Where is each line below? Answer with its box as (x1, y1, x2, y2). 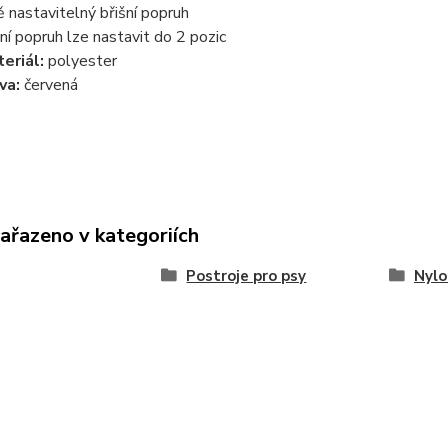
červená (23, 74, 78, 96)
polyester (47, 50, 117, 72)
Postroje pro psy (186, 266, 307, 286)
